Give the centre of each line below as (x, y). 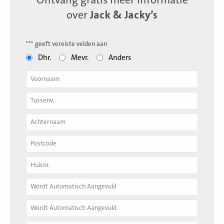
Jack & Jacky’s (124, 15)
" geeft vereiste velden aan (69, 44)
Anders (120, 57)
